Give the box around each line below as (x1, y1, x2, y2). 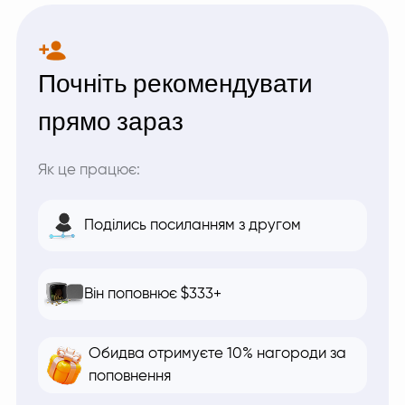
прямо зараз (38, 108, 184, 137)
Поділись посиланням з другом (84, 218, 301, 233)
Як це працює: (38, 163, 140, 178)
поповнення (89, 369, 171, 384)
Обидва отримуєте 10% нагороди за (89, 346, 346, 362)
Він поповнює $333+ (84, 287, 221, 302)
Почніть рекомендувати (38, 70, 313, 99)
